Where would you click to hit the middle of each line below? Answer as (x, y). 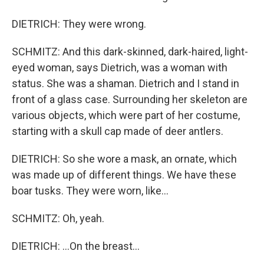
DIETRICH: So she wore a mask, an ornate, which (124, 159)
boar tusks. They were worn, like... (90, 191)
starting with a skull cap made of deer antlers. (118, 131)
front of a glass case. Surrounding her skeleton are (130, 99)
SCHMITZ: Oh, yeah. (58, 218)
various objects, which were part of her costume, (126, 115)
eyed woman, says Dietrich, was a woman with (120, 67)
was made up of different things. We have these (124, 175)
